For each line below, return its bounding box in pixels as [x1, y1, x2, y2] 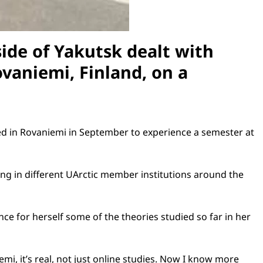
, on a [142, 60, 188, 83]
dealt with [122, 39, 214, 62]
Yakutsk [54, 39, 122, 62]
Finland [79, 60, 142, 83]
